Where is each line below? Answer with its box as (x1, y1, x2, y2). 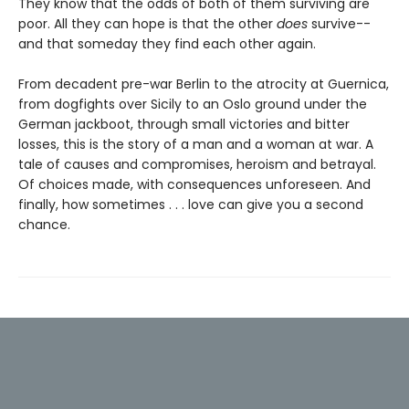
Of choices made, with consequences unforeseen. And (18, 175, 371, 194)
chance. (18, 215, 70, 235)
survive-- (308, 15, 371, 34)
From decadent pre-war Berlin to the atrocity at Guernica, (18, 75, 389, 94)
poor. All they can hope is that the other (18, 15, 277, 34)
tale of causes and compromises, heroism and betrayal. (18, 155, 376, 174)
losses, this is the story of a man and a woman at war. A (18, 135, 373, 154)
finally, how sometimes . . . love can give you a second (18, 195, 363, 215)
